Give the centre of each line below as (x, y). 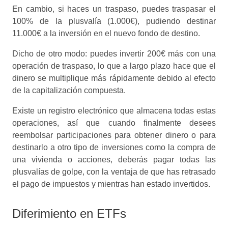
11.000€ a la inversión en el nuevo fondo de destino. (106, 34)
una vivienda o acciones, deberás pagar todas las (114, 160)
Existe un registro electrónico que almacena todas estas (114, 111)
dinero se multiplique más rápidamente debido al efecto (114, 78)
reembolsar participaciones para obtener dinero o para (114, 135)
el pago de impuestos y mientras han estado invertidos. (111, 184)
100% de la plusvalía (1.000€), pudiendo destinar (114, 21)
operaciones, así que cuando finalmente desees (114, 123)
